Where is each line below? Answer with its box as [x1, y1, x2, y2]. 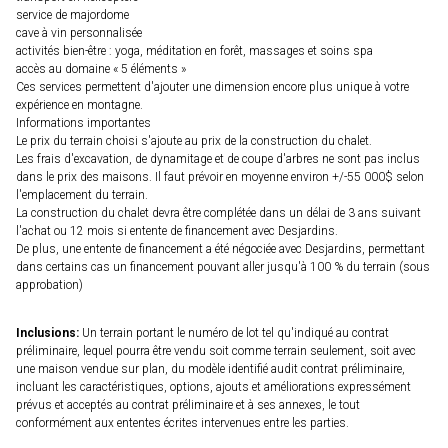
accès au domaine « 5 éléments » [16, 62, 186, 77]
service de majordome [16, 8, 129, 23]
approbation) [16, 278, 83, 293]
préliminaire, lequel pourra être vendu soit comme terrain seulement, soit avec [16, 344, 416, 359]
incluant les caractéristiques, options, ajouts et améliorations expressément [16, 380, 411, 395]
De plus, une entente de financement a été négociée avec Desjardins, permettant [16, 242, 425, 257]
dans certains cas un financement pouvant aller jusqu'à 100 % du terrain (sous [16, 260, 430, 275]
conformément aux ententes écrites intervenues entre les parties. [16, 416, 349, 431]
